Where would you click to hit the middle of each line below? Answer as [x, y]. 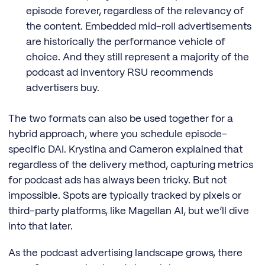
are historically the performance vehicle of [125, 42]
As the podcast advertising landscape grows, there [125, 253]
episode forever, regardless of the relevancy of [135, 11]
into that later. [41, 226]
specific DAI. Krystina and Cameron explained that [125, 149]
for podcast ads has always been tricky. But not [117, 180]
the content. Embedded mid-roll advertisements [138, 26]
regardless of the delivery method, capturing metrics [131, 165]
